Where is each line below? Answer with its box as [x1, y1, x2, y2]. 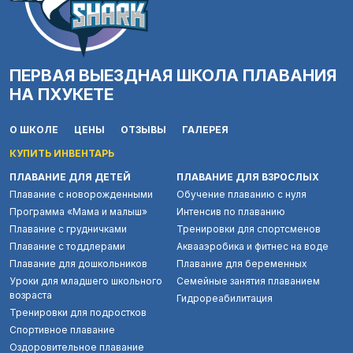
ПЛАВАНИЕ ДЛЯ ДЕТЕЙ [9, 170, 131, 183]
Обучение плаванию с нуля [176, 188, 307, 200]
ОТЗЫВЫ [121, 123, 166, 136]
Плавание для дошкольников [9, 257, 147, 269]
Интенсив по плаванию [176, 205, 285, 217]
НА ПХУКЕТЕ [9, 84, 113, 104]
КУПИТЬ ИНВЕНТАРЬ [9, 147, 114, 159]
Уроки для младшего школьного [9, 274, 162, 287]
